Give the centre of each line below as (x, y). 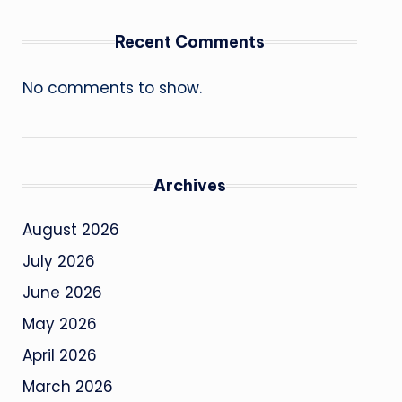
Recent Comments (189, 42)
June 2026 (62, 293)
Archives (189, 185)
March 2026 (67, 387)
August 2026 (70, 230)
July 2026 (58, 261)
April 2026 (59, 355)
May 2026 (59, 324)
